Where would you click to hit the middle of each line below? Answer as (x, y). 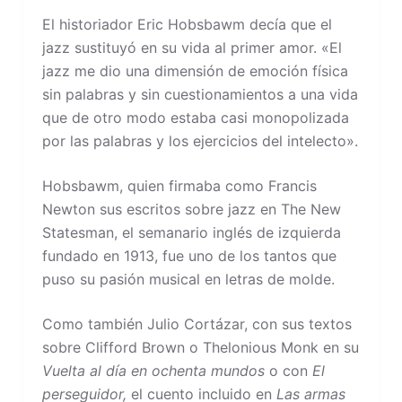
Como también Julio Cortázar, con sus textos (197, 323)
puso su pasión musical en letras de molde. (188, 279)
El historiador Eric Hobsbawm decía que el (187, 24)
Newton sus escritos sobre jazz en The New (191, 209)
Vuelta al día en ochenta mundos (155, 370)
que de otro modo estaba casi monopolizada (195, 117)
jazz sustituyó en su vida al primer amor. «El (192, 47)
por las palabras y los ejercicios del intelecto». (200, 140)
